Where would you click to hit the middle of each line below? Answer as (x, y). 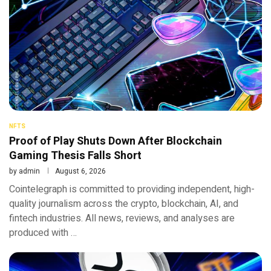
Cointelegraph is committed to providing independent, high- (132, 189)
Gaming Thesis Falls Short (75, 155)
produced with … (43, 233)
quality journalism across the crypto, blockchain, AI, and (124, 204)
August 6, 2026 (80, 171)
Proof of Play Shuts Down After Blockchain (116, 141)
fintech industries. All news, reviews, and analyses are (122, 218)
